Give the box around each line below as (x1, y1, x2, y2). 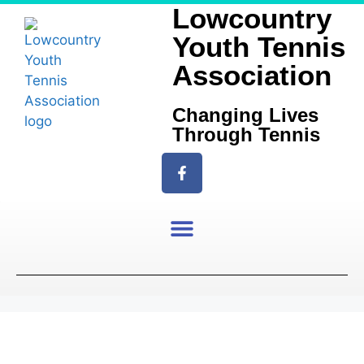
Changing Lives (172, 104, 319, 126)
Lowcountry (172, 2, 332, 34)
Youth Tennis (172, 31, 346, 63)
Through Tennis (172, 123, 321, 145)
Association (172, 59, 332, 91)
